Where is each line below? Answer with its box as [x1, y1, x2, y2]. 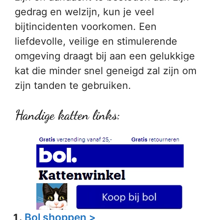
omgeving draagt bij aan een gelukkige [15, 50, 195, 62]
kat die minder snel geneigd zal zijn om [15, 65, 196, 77]
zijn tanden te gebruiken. [15, 80, 131, 91]
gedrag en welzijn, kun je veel [15, 6, 154, 18]
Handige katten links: [15, 107, 120, 123]
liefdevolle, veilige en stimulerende [15, 35, 177, 47]
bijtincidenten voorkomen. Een [15, 21, 157, 32]
